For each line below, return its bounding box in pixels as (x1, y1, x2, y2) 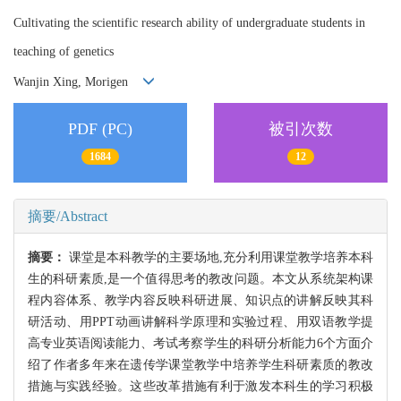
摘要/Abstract (28, 209, 107, 225)
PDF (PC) (68, 119, 132, 138)
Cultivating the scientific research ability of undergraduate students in (13, 16, 365, 30)
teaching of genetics (13, 45, 114, 59)
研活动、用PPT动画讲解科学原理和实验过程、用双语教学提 (28, 315, 373, 329)
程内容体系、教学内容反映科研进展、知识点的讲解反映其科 (28, 294, 373, 308)
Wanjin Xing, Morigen (13, 75, 142, 90)
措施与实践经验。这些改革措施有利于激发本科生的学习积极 (28, 380, 373, 394)
